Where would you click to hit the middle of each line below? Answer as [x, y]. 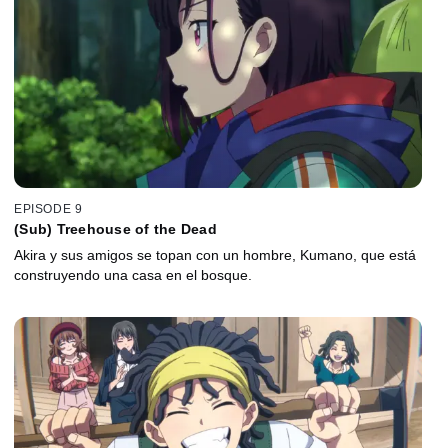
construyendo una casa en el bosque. [133, 275]
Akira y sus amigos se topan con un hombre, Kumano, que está [215, 255]
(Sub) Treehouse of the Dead [115, 229]
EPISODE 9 [48, 209]
